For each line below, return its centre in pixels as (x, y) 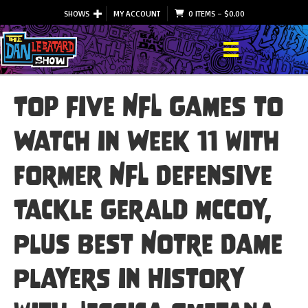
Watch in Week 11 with (146, 141)
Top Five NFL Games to (148, 106)
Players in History (129, 278)
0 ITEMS (201, 13)
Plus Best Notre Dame (148, 244)
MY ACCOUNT (136, 13)
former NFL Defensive (143, 175)
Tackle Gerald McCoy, (143, 209)
